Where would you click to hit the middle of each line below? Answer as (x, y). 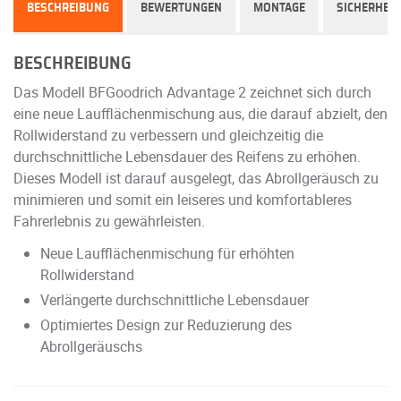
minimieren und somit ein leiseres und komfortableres (183, 199)
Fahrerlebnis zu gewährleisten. (109, 221)
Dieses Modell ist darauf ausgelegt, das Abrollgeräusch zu (196, 178)
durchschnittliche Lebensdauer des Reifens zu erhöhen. (187, 156)
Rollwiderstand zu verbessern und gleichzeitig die (168, 135)
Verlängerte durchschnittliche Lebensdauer (175, 299)
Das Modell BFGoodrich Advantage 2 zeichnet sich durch (192, 92)
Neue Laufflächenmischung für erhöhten (167, 253)
